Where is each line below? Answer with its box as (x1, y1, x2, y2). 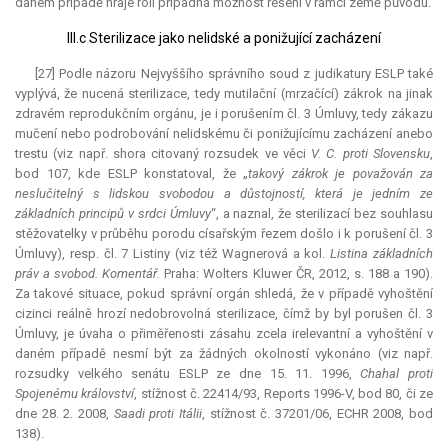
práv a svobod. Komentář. (15, 266, 161, 282)
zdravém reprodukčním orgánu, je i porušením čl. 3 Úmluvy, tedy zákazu (15, 106, 433, 122)
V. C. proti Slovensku (311, 146, 431, 162)
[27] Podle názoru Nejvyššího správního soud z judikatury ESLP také (35, 66, 433, 82)
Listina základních (330, 246, 434, 262)
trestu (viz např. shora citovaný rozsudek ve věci (15, 146, 312, 162)
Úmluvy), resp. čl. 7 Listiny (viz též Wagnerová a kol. (15, 246, 331, 262)
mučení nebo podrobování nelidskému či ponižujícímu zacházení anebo (15, 126, 433, 142)
